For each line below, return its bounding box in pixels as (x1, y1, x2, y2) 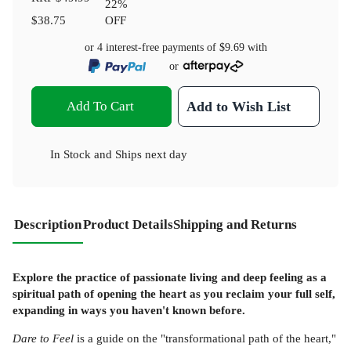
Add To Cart (66, 99, 134, 114)
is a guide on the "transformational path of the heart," (74, 331, 336, 346)
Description (14, 217, 81, 233)
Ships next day (115, 147, 187, 161)
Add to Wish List (186, 99, 291, 115)
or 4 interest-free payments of (84, 41, 219, 53)
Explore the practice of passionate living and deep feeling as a (13, 270, 327, 284)
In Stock (50, 147, 91, 161)
